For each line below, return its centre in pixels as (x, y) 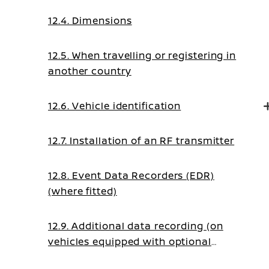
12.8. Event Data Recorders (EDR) (131, 175)
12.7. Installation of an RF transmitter (141, 141)
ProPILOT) (74, 257)
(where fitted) (83, 191)
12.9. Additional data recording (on (136, 226)
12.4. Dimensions (90, 20)
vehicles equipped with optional (130, 241)
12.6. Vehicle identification (115, 106)
